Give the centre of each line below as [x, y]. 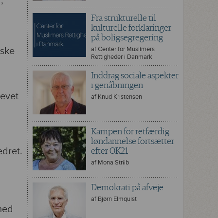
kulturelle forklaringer [131, 28]
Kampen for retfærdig [130, 131]
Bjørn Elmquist [117, 199]
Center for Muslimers [126, 49]
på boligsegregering [127, 37]
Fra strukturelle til [124, 18]
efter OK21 [109, 151]
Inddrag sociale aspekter [135, 75]
